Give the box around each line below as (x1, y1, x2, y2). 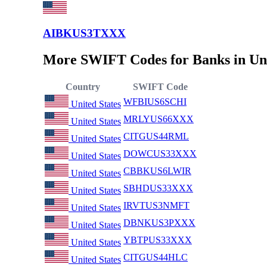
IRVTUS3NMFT (123, 200, 190, 211)
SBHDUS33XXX (123, 183, 193, 194)
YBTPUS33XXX (123, 235, 192, 246)
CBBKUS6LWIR (123, 166, 191, 176)
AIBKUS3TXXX (43, 27, 126, 40)
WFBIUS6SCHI (123, 97, 187, 107)
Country (66, 82, 100, 92)
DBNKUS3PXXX (123, 218, 195, 228)
